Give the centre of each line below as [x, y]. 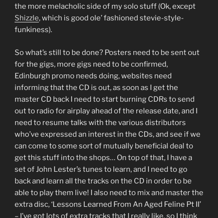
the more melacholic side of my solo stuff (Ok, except [105, 7]
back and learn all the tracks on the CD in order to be [103, 181]
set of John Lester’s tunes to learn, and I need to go [101, 169]
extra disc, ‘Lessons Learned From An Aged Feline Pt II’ [108, 204]
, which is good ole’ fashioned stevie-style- [111, 18]
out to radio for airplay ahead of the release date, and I [106, 111]
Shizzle [27, 18]
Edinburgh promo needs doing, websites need [93, 76]
